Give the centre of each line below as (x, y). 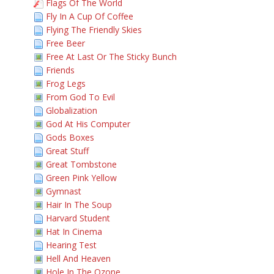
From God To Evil (80, 97)
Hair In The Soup (79, 205)
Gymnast (64, 191)
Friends (60, 70)
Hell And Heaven (78, 258)
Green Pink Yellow (81, 178)
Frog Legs (66, 83)
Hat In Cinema (74, 231)
